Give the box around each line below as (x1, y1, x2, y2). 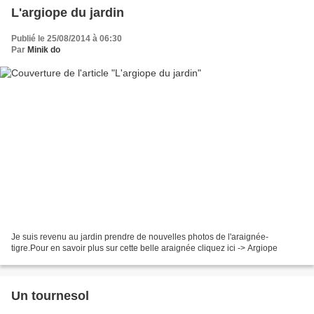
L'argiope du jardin (11, 5, 124, 20)
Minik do (27, 44, 60, 55)
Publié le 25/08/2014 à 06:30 (11, 33, 122, 43)
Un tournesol (11, 289, 89, 303)
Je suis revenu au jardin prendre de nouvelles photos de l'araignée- (11, 232, 268, 243)
